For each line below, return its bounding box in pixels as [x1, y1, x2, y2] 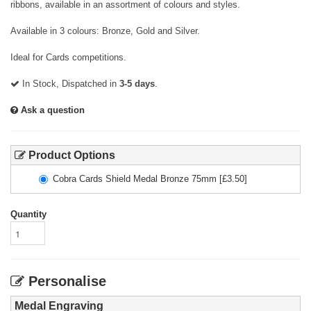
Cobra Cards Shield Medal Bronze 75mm [53, 174, 217, 184]
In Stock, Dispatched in [19, 78, 119, 89]
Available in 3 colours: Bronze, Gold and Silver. [10, 26, 200, 36]
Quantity [10, 209, 47, 219]
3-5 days [119, 78, 155, 89]
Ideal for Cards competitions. [10, 52, 126, 62]
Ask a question [18, 105, 85, 115]
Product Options [26, 149, 115, 161]
